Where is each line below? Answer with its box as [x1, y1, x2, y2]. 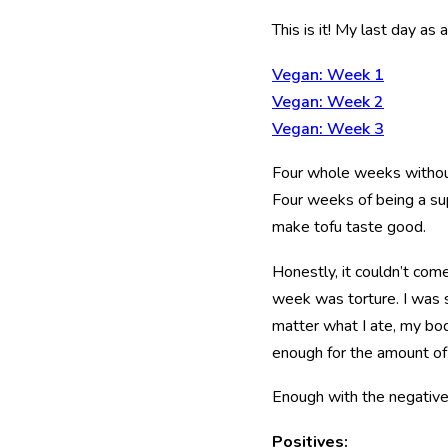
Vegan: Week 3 [272, 117, 384, 140]
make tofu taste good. [272, 216, 426, 239]
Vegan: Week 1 [272, 63, 384, 86]
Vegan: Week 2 [272, 90, 384, 113]
